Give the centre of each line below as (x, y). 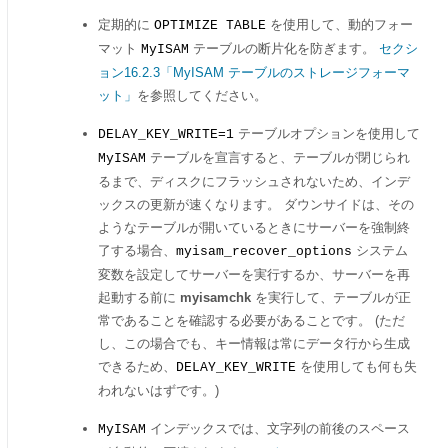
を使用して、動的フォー (339, 24)
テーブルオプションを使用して (327, 133)
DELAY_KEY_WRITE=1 (166, 134)
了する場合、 (137, 250)
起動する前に (139, 297)
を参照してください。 (202, 95)
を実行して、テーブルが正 (331, 297)
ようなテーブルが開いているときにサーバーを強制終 (254, 227)
